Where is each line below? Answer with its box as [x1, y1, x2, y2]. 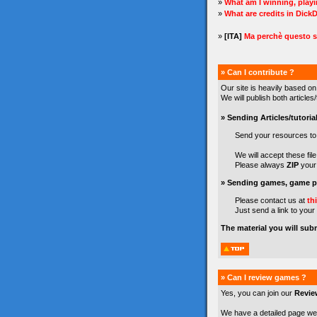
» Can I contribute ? [221, 68, 294, 76]
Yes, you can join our [221, 289, 294, 297]
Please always [235, 161, 287, 169]
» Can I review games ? [221, 273, 306, 282]
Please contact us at [235, 196, 307, 204]
